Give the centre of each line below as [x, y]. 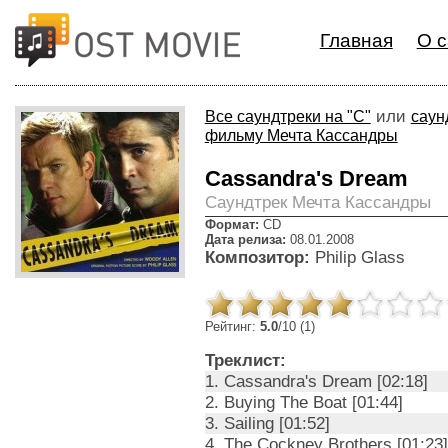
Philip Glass [357, 257]
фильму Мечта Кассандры [301, 135]
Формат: [231, 224]
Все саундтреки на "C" [287, 116]
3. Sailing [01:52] [267, 423]
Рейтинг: [232, 326]
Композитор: [257, 257]
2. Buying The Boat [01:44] [303, 402]
